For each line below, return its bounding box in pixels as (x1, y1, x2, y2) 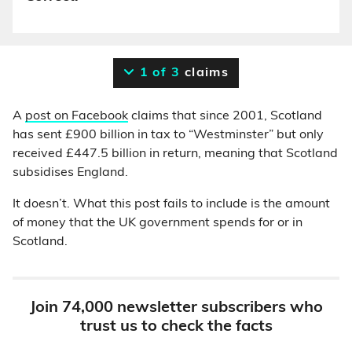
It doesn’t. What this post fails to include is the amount (13, 198, 330, 211)
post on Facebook (25, 110, 128, 123)
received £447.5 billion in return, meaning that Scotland (13, 148, 338, 160)
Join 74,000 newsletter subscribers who (29, 300, 323, 316)
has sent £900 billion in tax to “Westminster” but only (13, 129, 324, 141)
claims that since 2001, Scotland (128, 110, 322, 123)
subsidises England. (13, 167, 128, 179)
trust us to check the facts (79, 319, 273, 335)
